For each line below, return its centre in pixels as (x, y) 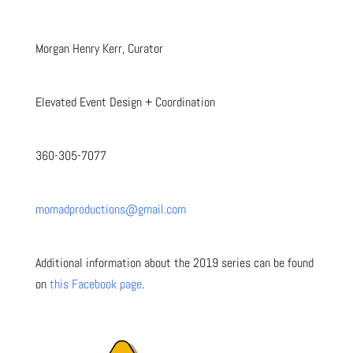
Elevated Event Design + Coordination (125, 102)
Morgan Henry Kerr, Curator (99, 48)
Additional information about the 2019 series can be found (174, 262)
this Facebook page (95, 284)
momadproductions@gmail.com (110, 209)
